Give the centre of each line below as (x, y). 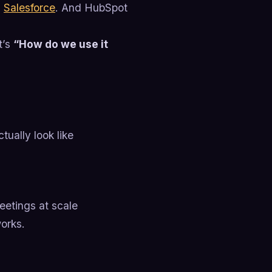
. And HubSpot (91, 8)
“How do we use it (61, 44)
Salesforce (29, 8)
